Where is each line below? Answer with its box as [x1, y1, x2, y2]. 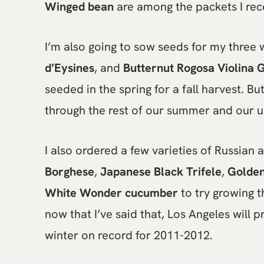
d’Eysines [45, 60, 94, 75]
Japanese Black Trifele [100, 164, 222, 179]
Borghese [45, 164, 94, 179]
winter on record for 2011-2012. [45, 227, 213, 243]
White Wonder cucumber [45, 185, 178, 200]
